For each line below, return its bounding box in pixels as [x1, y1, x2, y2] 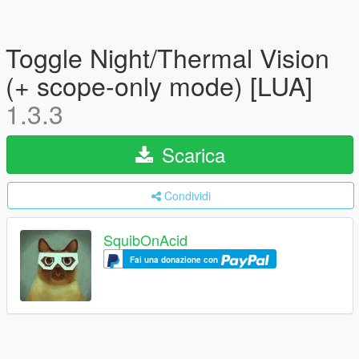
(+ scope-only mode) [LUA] [6, 67, 313, 103]
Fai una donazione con [130, 254, 220, 266]
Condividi [163, 188, 211, 204]
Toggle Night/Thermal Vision [6, 38, 329, 75]
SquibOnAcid [103, 229, 188, 251]
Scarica [155, 140, 225, 168]
